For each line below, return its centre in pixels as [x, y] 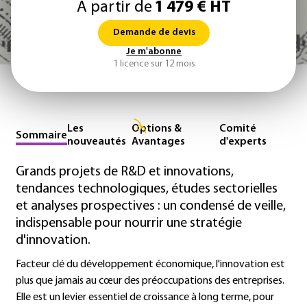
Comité [238, 129]
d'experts [243, 142]
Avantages [159, 142]
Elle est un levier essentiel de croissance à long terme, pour [145, 297]
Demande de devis [154, 33]
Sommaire [41, 135]
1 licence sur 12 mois [154, 64]
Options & [157, 129]
